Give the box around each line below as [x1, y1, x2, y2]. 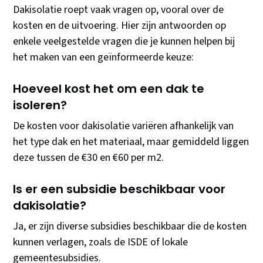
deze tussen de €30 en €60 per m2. [13, 150, 164, 166]
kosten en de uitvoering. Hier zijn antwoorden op [13, 18, 227, 33]
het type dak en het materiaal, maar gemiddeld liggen [13, 134, 249, 150]
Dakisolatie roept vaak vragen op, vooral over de [13, 2, 224, 18]
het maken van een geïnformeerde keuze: [13, 50, 194, 65]
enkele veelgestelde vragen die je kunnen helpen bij [13, 34, 235, 49]
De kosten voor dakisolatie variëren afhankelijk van [13, 119, 234, 134]
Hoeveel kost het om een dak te [13, 80, 205, 97]
